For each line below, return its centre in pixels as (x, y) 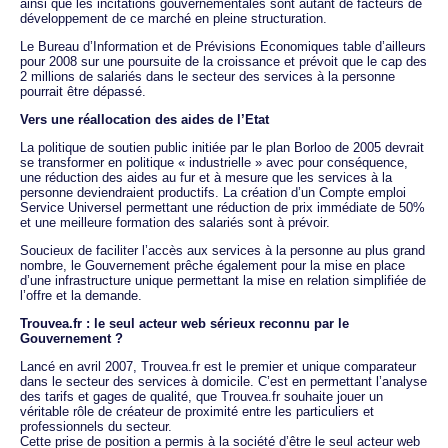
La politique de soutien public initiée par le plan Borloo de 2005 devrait (222, 147)
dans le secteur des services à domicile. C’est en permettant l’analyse (223, 381)
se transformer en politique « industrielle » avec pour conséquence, (214, 162)
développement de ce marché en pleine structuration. (173, 18)
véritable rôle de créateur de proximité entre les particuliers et (197, 411)
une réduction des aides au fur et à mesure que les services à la (206, 177)
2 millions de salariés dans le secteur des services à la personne (207, 76)
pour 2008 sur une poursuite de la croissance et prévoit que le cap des (223, 61)
